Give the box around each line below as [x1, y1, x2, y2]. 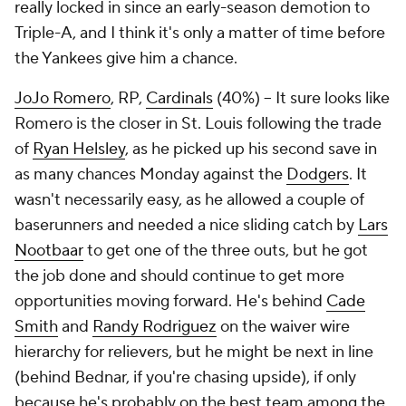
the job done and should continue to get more [14, 265, 344, 286]
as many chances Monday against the [14, 163, 286, 185]
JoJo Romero [14, 87, 111, 109]
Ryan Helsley [33, 138, 125, 159]
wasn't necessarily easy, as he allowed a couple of [14, 188, 364, 210]
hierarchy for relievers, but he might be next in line [14, 341, 373, 362]
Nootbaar [14, 239, 83, 261]
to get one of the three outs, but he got [83, 239, 368, 261]
